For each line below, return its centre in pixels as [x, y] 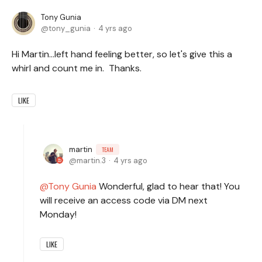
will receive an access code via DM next [124, 200]
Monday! [58, 214]
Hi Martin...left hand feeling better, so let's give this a [122, 54]
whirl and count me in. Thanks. [77, 68]
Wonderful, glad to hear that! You [168, 186]
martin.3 [91, 160]
